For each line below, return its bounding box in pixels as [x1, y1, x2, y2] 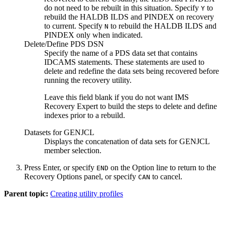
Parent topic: [4, 189, 48, 198]
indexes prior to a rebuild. [44, 111, 125, 120]
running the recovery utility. [44, 76, 132, 85]
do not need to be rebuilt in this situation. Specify [44, 4, 201, 13]
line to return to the [154, 163, 216, 172]
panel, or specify [82, 172, 138, 181]
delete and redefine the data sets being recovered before [44, 67, 219, 76]
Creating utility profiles [50, 189, 123, 198]
